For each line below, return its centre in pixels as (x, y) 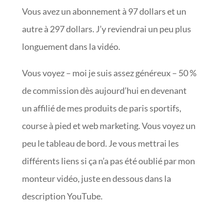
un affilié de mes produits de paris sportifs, (101, 108)
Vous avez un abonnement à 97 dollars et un (104, 11)
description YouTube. (62, 196)
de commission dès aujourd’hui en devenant (104, 90)
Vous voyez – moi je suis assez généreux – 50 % (109, 73)
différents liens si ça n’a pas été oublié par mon (108, 161)
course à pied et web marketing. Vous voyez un (109, 126)
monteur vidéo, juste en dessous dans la (96, 178)
